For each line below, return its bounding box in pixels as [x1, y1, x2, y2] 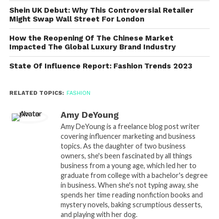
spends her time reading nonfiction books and [60, 191, 203, 199]
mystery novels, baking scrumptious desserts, [60, 200, 202, 209]
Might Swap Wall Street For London [9, 15, 144, 24]
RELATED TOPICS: [9, 90, 64, 97]
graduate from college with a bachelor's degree [60, 171, 208, 180]
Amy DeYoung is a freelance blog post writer [60, 122, 200, 131]
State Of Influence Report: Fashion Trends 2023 [9, 62, 192, 71]
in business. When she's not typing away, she [60, 181, 198, 190]
